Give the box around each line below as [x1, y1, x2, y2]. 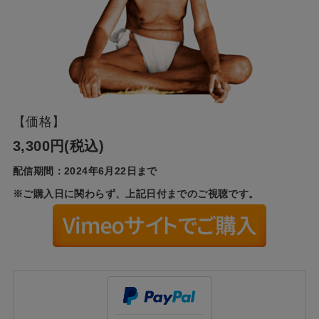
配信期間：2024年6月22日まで [12, 165, 157, 177]
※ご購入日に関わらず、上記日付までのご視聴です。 [12, 188, 259, 200]
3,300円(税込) [12, 138, 104, 155]
